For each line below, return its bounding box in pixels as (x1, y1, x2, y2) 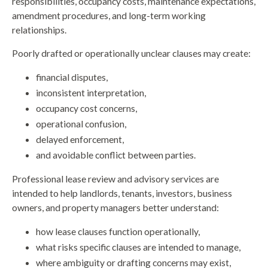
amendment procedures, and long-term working (12, 10, 206, 22)
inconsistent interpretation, (36, 87, 146, 99)
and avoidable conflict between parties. (36, 149, 196, 161)
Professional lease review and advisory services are (12, 173, 219, 185)
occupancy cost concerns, (36, 102, 137, 114)
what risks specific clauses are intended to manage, (36, 241, 240, 253)
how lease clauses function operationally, (36, 226, 200, 237)
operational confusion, (36, 118, 126, 130)
